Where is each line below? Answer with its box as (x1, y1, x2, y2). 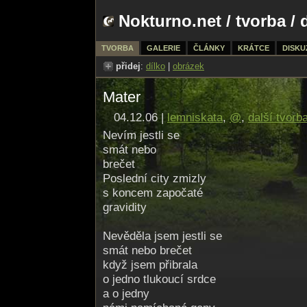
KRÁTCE (238, 44, 269, 52)
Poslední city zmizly (103, 172, 206, 185)
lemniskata (167, 111, 223, 124)
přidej (116, 61, 140, 71)
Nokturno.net (119, 12, 221, 30)
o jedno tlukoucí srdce (103, 273, 216, 286)
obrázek (173, 61, 204, 71)
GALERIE (147, 44, 180, 52)
